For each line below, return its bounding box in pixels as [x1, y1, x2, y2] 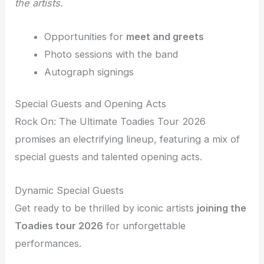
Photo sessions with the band [44, 48, 178, 60]
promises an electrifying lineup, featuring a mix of [15, 133, 240, 146]
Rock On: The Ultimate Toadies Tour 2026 [15, 115, 206, 128]
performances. [15, 237, 82, 249]
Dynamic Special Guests [15, 184, 124, 196]
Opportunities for [44, 30, 126, 42]
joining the [197, 202, 247, 214]
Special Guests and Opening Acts [15, 98, 167, 110]
